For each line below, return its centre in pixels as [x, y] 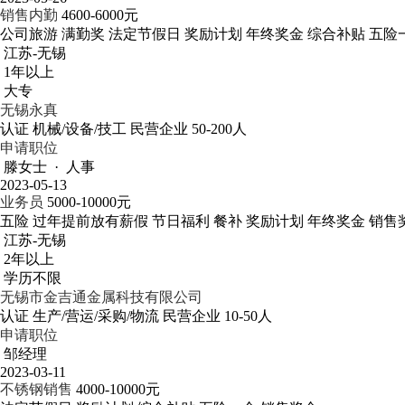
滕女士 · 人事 [49, 167]
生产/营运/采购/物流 [96, 316]
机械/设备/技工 [80, 129]
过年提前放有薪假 [90, 221]
